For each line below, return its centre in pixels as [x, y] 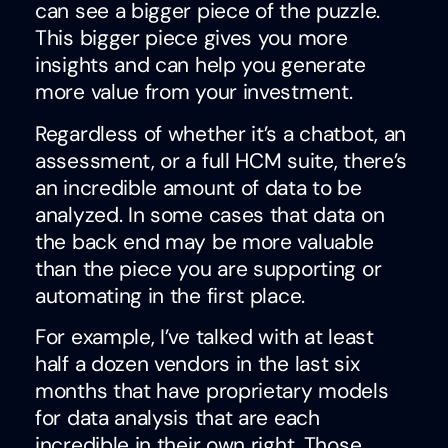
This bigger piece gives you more [191, 38]
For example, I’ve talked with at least [204, 337]
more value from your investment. [194, 92]
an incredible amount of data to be [198, 187]
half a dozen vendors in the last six [197, 364]
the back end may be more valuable [205, 241]
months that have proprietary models [212, 391]
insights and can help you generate [200, 65]
